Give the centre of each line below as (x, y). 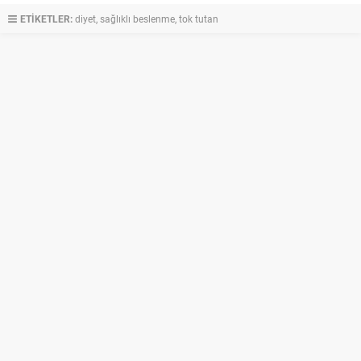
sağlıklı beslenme (137, 18)
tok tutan (199, 18)
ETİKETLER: (46, 18)
